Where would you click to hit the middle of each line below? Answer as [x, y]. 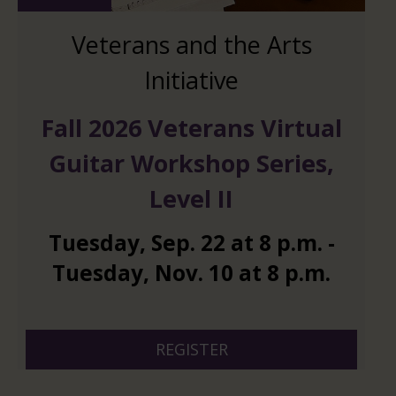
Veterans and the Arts [191, 45]
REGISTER [191, 350]
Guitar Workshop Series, [191, 163]
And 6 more [191, 324]
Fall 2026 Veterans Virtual [191, 127]
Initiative [191, 80]
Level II [191, 198]
